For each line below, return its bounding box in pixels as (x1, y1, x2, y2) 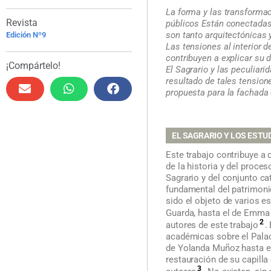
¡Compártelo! (6, 60, 60, 72)
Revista (6, 17, 38, 29)
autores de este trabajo (166, 219, 258, 230)
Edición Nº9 (6, 30, 46, 40)
